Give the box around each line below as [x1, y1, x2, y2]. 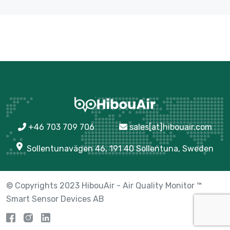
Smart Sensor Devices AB [6, 194, 104, 204]
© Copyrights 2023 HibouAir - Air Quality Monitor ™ [6, 181, 202, 191]
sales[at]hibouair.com [129, 122, 212, 132]
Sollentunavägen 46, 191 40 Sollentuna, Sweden [27, 144, 214, 154]
